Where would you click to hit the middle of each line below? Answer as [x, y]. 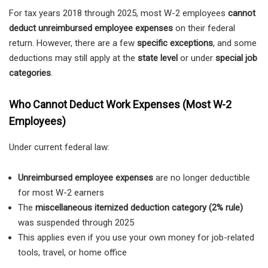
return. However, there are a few [73, 43]
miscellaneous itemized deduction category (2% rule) [139, 207]
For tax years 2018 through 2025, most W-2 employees [118, 13]
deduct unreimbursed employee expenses [91, 28]
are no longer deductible [202, 177]
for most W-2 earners [61, 192]
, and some [235, 43]
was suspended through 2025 [76, 222]
